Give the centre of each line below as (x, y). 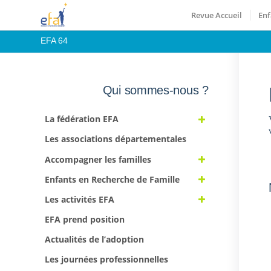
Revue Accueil (217, 15)
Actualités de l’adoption (94, 240)
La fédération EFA (82, 119)
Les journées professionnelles (106, 260)
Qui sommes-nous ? (155, 90)
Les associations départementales (116, 139)
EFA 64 (54, 41)
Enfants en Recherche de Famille (112, 179)
